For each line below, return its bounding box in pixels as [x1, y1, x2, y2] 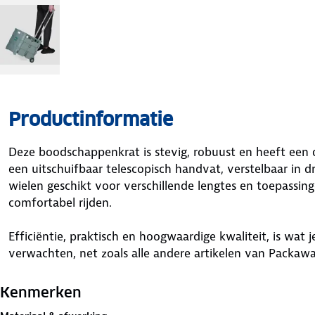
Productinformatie [8, 108, 173, 131]
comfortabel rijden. [8, 195, 112, 211]
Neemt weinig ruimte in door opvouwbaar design [8, 296, 276, 312]
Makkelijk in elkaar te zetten [8, 279, 162, 295]
